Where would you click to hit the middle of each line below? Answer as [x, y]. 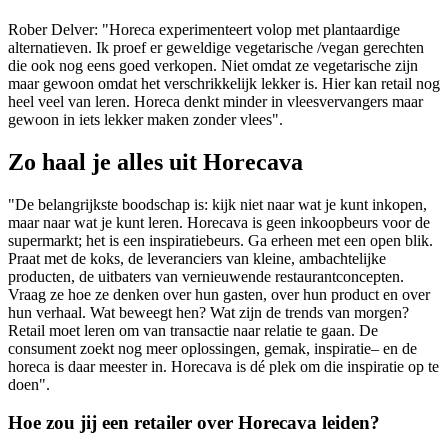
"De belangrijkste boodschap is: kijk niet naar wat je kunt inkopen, [217, 204]
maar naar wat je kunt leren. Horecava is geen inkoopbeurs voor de [219, 222]
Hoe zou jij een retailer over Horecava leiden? [194, 423]
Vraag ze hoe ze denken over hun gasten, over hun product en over [219, 294]
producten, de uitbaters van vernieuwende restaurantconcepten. [206, 276]
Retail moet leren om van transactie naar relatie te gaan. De [193, 330]
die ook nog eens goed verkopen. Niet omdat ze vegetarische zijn [213, 65]
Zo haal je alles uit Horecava [155, 161]
